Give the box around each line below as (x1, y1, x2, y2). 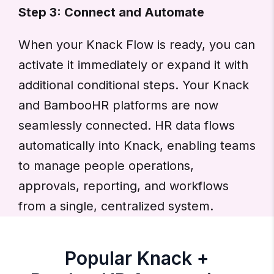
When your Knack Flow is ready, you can (18, 37, 255, 53)
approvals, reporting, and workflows (18, 179, 229, 194)
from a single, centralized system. (18, 199, 213, 214)
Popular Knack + (65, 247, 209, 270)
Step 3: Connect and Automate (18, 5, 204, 20)
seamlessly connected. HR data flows (18, 118, 235, 133)
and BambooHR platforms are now (18, 98, 218, 113)
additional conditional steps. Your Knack (18, 78, 249, 93)
